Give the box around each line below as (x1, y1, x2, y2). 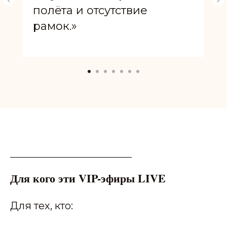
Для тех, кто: (10, 199, 73, 212)
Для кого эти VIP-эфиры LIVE (10, 169, 166, 186)
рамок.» (33, 19, 77, 33)
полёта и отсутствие (33, 3, 147, 17)
